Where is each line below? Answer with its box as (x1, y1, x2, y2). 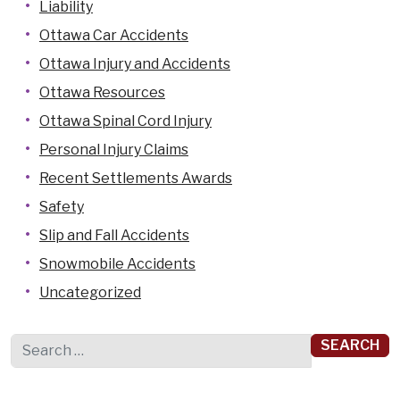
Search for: (10, 335, 85, 352)
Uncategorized (39, 284, 141, 301)
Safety (39, 198, 84, 215)
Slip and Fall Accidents (39, 227, 189, 244)
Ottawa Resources (39, 84, 165, 101)
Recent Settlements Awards (39, 170, 232, 187)
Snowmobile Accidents (39, 255, 196, 272)
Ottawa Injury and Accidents (39, 55, 230, 72)
